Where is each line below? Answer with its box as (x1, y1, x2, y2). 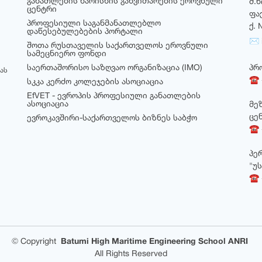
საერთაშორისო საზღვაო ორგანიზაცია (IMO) (27, 64, 202, 73)
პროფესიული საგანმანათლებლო (27, 20, 161, 28)
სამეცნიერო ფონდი (27, 50, 106, 58)
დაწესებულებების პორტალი (27, 28, 143, 36)
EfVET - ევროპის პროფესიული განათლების (27, 92, 201, 101)
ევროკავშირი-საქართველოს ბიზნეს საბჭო (27, 115, 197, 123)
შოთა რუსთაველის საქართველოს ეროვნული (27, 42, 208, 50)
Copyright (20, 238, 56, 246)
